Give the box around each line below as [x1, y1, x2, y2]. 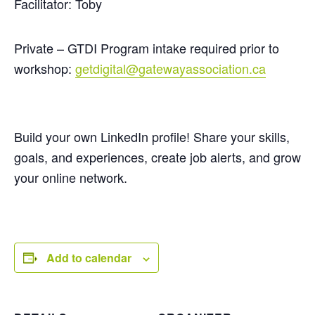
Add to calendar [46, 250, 131, 266]
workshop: [14, 59, 75, 77]
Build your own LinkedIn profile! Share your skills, [14, 127, 290, 146]
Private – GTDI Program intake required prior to [14, 39, 279, 57]
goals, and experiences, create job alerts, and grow [14, 148, 301, 166]
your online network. [14, 168, 127, 186]
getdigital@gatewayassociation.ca [75, 59, 266, 77]
